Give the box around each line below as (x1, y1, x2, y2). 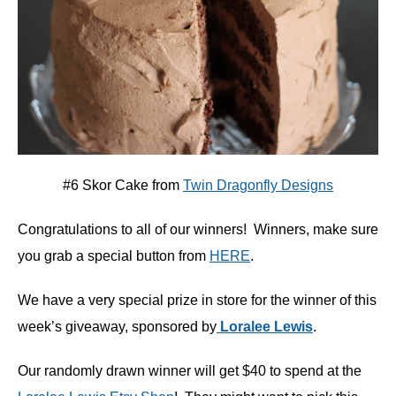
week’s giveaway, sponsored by (18, 319, 217, 335)
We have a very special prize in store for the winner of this (18, 293, 377, 308)
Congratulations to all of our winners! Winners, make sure (18, 222, 378, 238)
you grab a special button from (18, 248, 209, 264)
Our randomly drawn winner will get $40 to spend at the (18, 363, 362, 379)
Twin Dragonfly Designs (183, 178, 333, 194)
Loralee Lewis (217, 319, 313, 335)
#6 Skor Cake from (63, 178, 183, 194)
